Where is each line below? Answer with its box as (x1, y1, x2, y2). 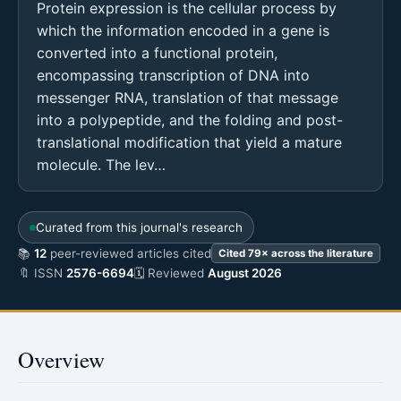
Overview (18, 345, 105, 374)
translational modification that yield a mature (37, 133, 342, 151)
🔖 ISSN (18, 266, 66, 280)
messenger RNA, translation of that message (37, 89, 338, 107)
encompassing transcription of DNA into (37, 66, 310, 84)
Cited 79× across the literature (218, 247, 373, 260)
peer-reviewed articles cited (47, 246, 211, 260)
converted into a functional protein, (37, 44, 277, 62)
